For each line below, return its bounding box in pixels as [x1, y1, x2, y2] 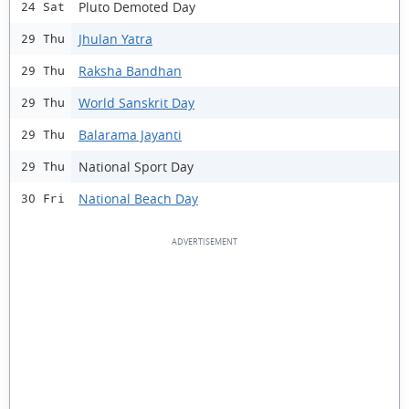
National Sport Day [79, 157, 194, 175]
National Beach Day [79, 189, 198, 207]
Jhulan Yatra [79, 29, 152, 47]
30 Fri [21, 192, 65, 205]
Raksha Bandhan [79, 61, 182, 79]
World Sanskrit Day [79, 93, 194, 111]
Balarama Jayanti [79, 125, 182, 143]
